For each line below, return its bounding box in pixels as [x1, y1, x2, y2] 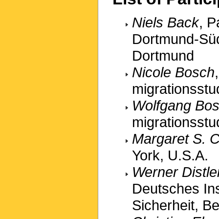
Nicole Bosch [132, 64, 215, 80]
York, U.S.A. [132, 147, 208, 163]
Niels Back [132, 14, 199, 30]
